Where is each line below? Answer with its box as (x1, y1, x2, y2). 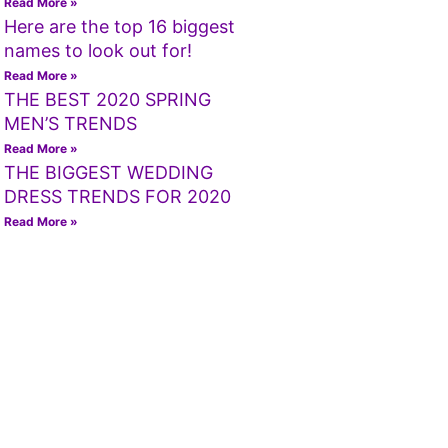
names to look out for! (3, 40, 192, 61)
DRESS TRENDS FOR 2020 (3, 186, 231, 207)
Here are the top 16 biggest (3, 16, 235, 37)
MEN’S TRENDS (3, 113, 137, 134)
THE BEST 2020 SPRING (3, 89, 211, 110)
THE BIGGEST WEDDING (3, 162, 213, 183)
